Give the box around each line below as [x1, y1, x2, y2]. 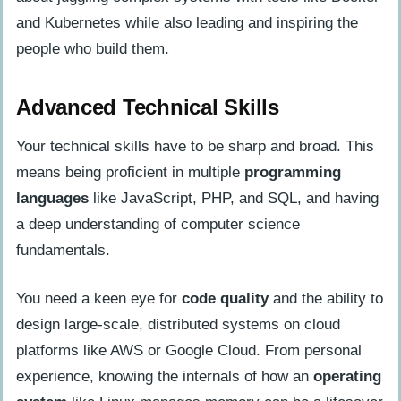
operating [313, 367, 381, 385]
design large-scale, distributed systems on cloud [16, 315, 340, 333]
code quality [182, 289, 269, 307]
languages [16, 189, 89, 207]
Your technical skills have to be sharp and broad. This [16, 137, 374, 155]
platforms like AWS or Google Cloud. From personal [16, 341, 362, 359]
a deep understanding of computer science [16, 215, 300, 233]
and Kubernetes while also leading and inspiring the [16, 14, 358, 31]
